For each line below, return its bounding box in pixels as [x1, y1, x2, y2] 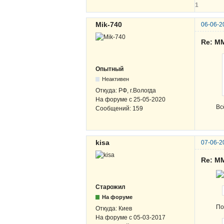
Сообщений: [95, 104, 132, 112]
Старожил [95, 183, 125, 190]
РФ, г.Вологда [118, 86, 156, 94]
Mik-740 [95, 20, 122, 28]
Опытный [95, 65, 123, 72]
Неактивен [102, 75, 129, 82]
